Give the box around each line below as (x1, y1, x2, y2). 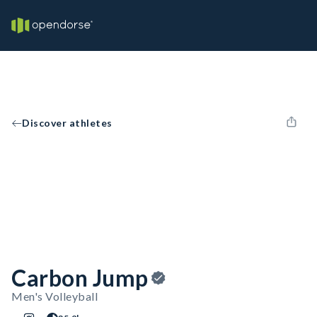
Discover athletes (22, 117, 113, 129)
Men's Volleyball (11, 289, 98, 303)
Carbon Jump (11, 264, 149, 292)
